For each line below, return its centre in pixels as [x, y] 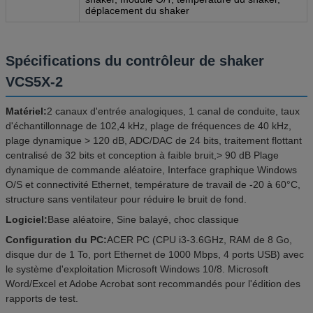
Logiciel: [27, 219]
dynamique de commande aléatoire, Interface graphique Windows [151, 169]
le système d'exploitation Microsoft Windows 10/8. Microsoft [137, 269]
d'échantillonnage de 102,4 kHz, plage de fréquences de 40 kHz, [148, 125]
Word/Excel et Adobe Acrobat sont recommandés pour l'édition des [153, 283]
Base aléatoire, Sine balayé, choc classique [143, 219]
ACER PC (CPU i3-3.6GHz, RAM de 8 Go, [199, 239]
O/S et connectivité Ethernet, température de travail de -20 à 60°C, [153, 184]
